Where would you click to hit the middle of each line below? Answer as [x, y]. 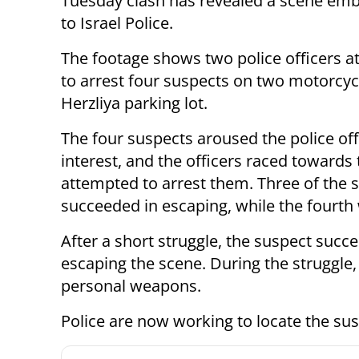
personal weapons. [131, 286]
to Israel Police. [117, 23]
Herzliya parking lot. [134, 103]
